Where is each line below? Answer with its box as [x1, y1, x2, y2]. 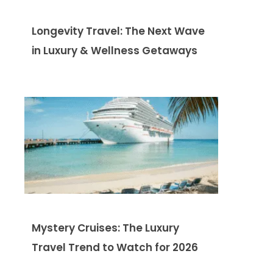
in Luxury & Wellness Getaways [32, 43, 197, 58]
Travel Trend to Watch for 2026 [32, 239, 198, 255]
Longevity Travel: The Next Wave [32, 23, 205, 38]
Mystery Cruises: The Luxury [32, 220, 179, 235]
